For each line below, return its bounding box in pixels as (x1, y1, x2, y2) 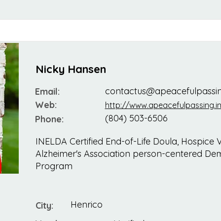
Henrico (70, 199, 103, 211)
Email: (35, 86, 60, 98)
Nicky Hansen (35, 62, 106, 76)
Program (35, 160, 73, 172)
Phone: (35, 113, 64, 125)
